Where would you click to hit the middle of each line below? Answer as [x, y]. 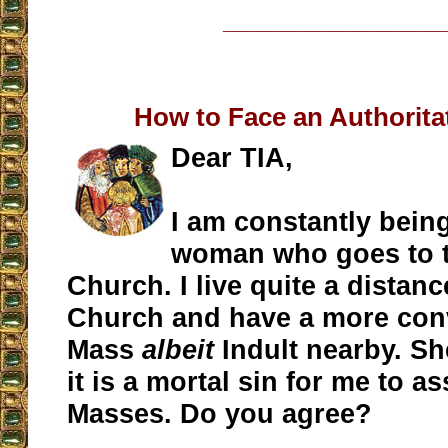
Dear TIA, [232, 158]
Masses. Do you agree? [220, 414]
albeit [182, 350]
